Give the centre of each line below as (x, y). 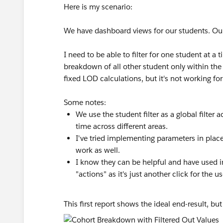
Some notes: (85, 102)
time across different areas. (122, 126)
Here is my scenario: (98, 7)
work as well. (98, 150)
